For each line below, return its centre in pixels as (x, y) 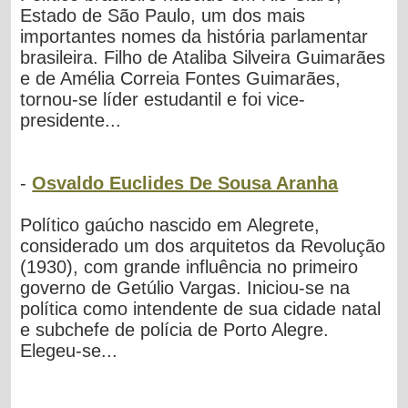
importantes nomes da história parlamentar (194, 37)
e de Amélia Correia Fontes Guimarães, (181, 79)
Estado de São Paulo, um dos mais (163, 16)
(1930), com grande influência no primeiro (189, 267)
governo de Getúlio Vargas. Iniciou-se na (185, 288)
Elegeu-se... (69, 351)
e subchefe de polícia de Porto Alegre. (175, 330)
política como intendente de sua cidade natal (201, 309)
